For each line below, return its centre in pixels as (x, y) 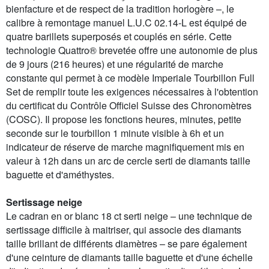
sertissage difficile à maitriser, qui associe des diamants (124, 230)
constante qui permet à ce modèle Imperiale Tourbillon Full (130, 78)
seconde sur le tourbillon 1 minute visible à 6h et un (115, 133)
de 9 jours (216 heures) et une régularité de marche (115, 64)
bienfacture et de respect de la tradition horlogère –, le (120, 9)
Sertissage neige (44, 202)
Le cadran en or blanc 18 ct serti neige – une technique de (129, 216)
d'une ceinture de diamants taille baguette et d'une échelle (129, 258)
